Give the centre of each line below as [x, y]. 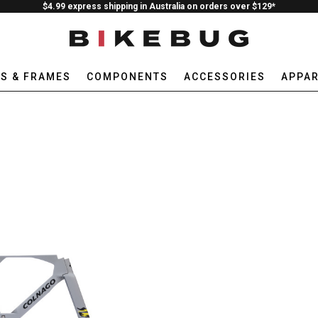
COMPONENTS [127, 77]
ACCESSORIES [224, 77]
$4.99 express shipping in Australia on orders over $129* [159, 6]
